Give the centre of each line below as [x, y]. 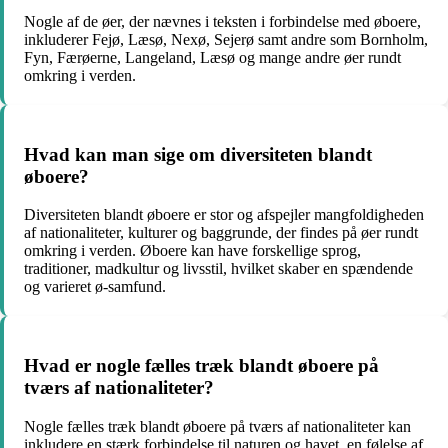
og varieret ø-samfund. [95, 287]
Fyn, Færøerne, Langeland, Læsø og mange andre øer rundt [212, 57]
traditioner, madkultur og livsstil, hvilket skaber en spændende [218, 269]
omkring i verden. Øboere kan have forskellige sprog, [192, 251]
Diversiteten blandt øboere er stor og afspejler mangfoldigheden [224, 215]
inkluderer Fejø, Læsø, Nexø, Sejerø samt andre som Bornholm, [226, 39]
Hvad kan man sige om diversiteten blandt [198, 154]
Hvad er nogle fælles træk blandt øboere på [201, 365]
